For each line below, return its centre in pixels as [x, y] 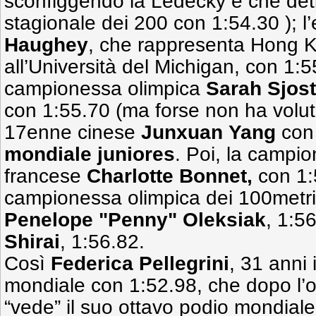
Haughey [46, 45]
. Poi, [198, 154]
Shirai [32, 242]
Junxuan [182, 132]
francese [45, 176]
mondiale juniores [90, 154]
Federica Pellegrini [140, 263]
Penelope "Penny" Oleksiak [135, 220]
